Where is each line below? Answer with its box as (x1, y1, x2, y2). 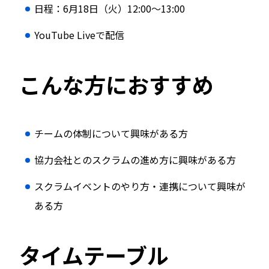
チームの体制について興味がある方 (34, 126, 188, 141)
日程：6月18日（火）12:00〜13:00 (34, 1, 185, 16)
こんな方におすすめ (19, 68, 214, 100)
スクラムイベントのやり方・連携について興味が (34, 179, 246, 193)
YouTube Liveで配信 (34, 28, 124, 42)
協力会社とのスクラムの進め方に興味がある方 (34, 153, 236, 167)
